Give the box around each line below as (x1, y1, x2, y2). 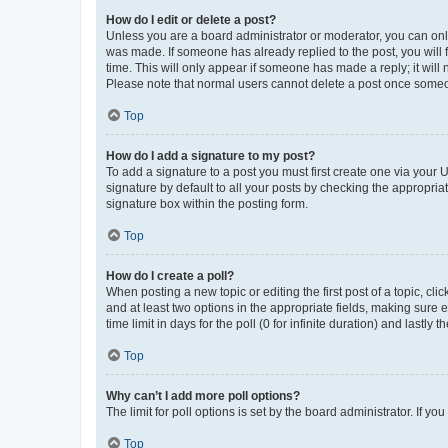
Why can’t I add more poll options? (106, 388, 300, 403)
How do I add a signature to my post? (106, 148, 315, 163)
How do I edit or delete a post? (106, 12, 276, 27)
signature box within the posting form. (106, 196, 308, 211)
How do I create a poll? (106, 268, 234, 283)
